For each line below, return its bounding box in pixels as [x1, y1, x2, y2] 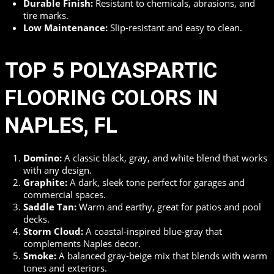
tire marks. [23, 9, 68, 22]
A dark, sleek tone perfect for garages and [67, 176, 245, 188]
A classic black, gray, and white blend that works [62, 151, 267, 164]
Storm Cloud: [23, 224, 83, 237]
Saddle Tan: [23, 200, 76, 213]
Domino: [23, 151, 62, 164]
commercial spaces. [23, 188, 106, 201]
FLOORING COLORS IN [5, 85, 218, 111]
